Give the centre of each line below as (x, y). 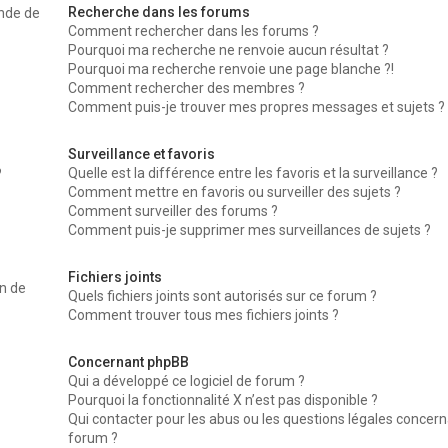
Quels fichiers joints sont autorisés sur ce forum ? (223, 296)
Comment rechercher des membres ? (187, 88)
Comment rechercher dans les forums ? (194, 31)
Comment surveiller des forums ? (173, 211)
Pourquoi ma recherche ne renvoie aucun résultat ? (229, 50)
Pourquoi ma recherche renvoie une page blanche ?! (231, 69)
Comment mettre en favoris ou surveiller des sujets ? (235, 192)
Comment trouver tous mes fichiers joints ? (204, 315)
